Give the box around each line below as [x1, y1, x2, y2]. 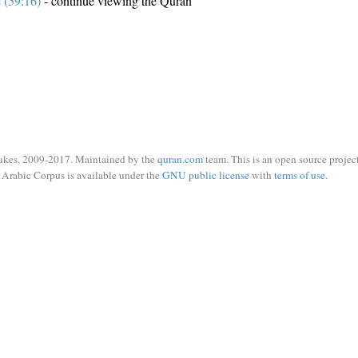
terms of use [273, 167, 325, 182]
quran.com [157, 152, 203, 166]
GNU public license [161, 167, 249, 182]
